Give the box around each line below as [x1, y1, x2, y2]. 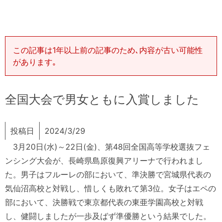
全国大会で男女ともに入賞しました [5, 93, 199, 107]
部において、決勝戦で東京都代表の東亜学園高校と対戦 [5, 197, 203, 208]
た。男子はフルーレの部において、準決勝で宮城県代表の [5, 169, 211, 180]
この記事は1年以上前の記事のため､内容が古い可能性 [13, 45, 203, 55]
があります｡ [13, 57, 56, 67]
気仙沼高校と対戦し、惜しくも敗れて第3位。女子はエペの [5, 183, 216, 194]
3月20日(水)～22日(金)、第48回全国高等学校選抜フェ [5, 142, 210, 152]
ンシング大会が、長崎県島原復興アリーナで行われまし [5, 156, 203, 166]
